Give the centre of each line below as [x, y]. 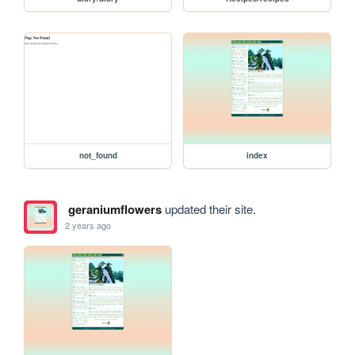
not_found [98, 155]
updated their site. [208, 208]
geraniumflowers [115, 209]
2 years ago [88, 225]
